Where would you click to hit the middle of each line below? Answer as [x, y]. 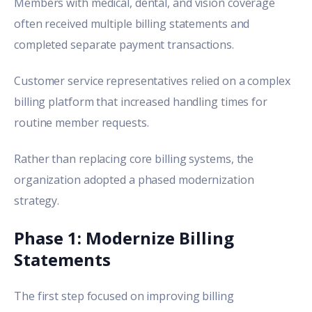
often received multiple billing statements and [132, 23]
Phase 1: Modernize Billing [124, 237]
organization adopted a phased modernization [134, 180]
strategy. [37, 201]
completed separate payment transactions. [124, 44]
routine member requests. [81, 122]
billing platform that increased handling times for [141, 101]
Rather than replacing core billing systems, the [134, 159]
